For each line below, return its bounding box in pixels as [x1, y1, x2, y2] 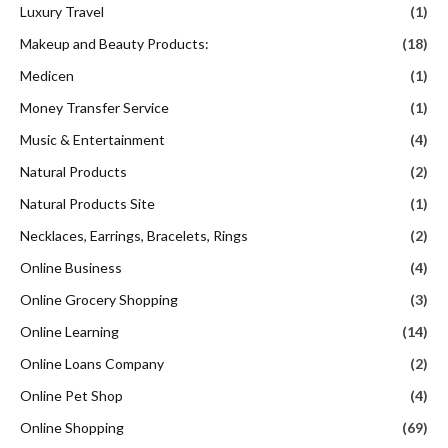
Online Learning [20, 323, 119, 341]
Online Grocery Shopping [20, 291, 178, 309]
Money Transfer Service [20, 99, 169, 117]
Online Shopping [20, 419, 124, 437]
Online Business [20, 259, 122, 277]
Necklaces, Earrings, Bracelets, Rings [20, 227, 248, 245]
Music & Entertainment [20, 131, 165, 149]
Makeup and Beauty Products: [20, 35, 209, 53]
